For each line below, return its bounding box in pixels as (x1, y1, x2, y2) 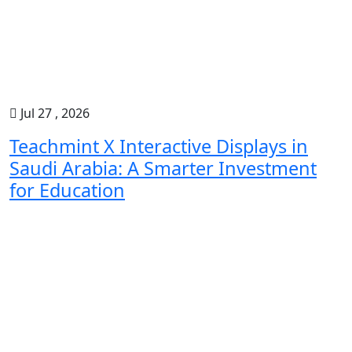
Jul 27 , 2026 (17, 104, 90, 122)
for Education (9, 178, 125, 203)
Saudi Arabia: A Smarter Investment (9, 156, 317, 181)
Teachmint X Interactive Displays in (9, 134, 308, 159)
